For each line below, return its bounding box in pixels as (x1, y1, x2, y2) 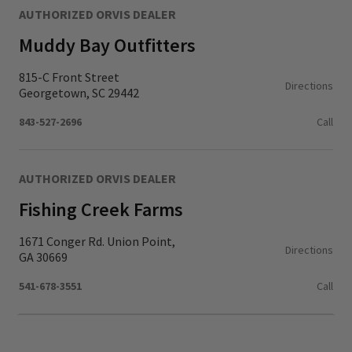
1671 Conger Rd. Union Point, (19, 233, 175, 249)
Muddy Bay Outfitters (19, 33, 196, 57)
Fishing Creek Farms (19, 197, 183, 222)
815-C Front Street (19, 69, 119, 85)
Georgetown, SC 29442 (19, 85, 139, 101)
